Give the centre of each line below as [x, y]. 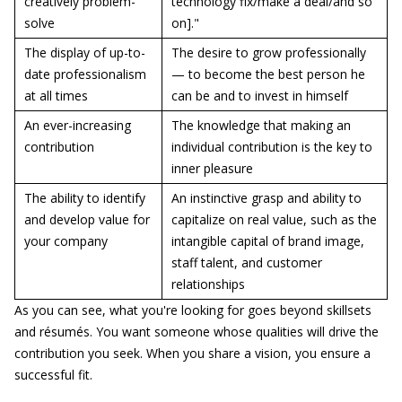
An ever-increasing [78, 125]
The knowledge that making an [261, 125]
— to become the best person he [268, 74]
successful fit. [53, 375]
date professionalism [85, 74]
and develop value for [87, 219]
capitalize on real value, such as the [274, 219]
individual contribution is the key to [272, 147]
